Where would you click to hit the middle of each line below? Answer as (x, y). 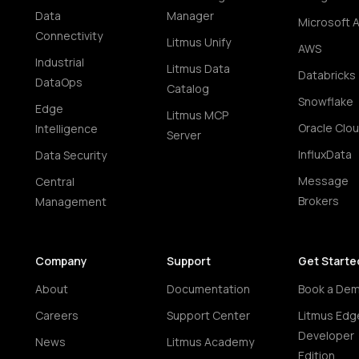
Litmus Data (198, 69)
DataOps (59, 82)
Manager (190, 16)
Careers (57, 315)
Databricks (327, 75)
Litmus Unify (199, 42)
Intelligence (67, 129)
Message (323, 181)
